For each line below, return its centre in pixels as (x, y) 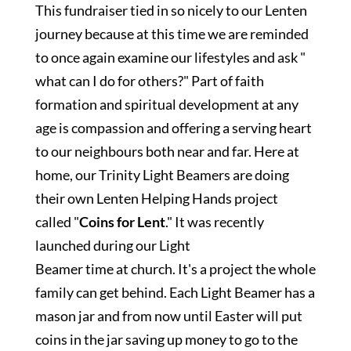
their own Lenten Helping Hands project (156, 198)
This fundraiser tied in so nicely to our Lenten (171, 10)
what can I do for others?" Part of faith (149, 81)
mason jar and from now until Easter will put (168, 316)
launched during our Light (112, 245)
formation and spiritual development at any (166, 104)
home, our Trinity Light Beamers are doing (162, 175)
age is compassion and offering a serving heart (173, 128)
